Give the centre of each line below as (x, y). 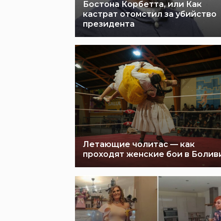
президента (109, 24)
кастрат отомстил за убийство (150, 14)
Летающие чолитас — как (139, 144)
